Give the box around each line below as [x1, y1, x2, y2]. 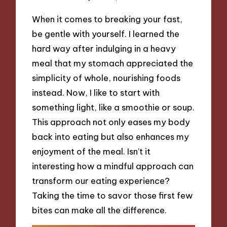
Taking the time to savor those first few [32, 190, 193, 201]
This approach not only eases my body [32, 116, 191, 127]
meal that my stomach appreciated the [32, 57, 194, 68]
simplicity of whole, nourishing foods [32, 72, 181, 83]
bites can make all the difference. [32, 204, 167, 215]
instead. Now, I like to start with [32, 87, 160, 98]
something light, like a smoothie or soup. [32, 101, 195, 112]
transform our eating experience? [32, 175, 170, 186]
